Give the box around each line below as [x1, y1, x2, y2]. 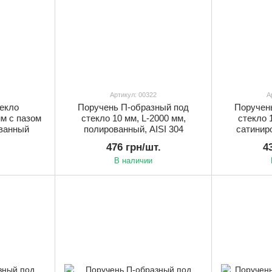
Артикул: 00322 [110, 91, 157, 99]
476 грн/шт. [106, 141, 161, 154]
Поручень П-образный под [78, 102, 189, 113]
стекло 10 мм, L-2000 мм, [81, 113, 186, 124]
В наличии [114, 156, 152, 166]
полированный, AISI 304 [83, 124, 183, 135]
